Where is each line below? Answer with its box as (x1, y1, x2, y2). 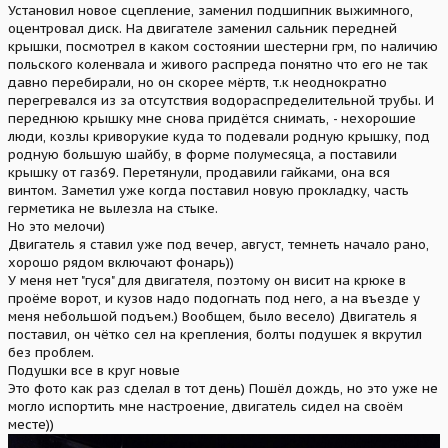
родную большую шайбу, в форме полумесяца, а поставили (8, 146, 397, 164)
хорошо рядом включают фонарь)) (8, 254, 234, 272)
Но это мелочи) (8, 218, 105, 236)
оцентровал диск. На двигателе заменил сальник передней (8, 20, 397, 38)
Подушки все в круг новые (8, 362, 180, 380)
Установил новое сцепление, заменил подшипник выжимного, (8, 2, 413, 20)
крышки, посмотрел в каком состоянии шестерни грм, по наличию (8, 38, 438, 56)
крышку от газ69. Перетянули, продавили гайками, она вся (8, 164, 390, 182)
